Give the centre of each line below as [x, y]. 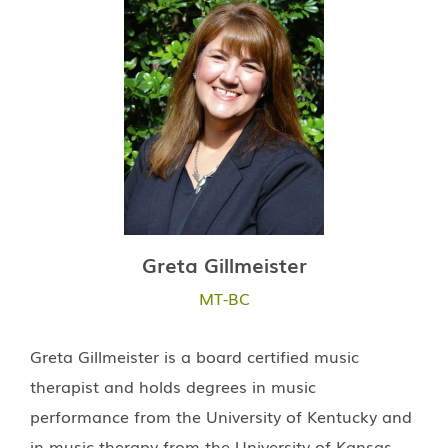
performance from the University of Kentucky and [221, 415]
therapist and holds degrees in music [173, 385]
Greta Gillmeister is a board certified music [194, 355]
